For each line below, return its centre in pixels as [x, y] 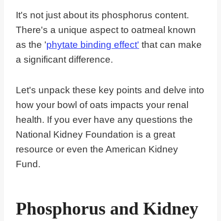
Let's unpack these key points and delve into [110, 90]
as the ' [31, 45]
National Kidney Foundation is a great [95, 135]
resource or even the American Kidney [97, 149]
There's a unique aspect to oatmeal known [106, 30]
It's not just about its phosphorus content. [102, 15]
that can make [170, 45]
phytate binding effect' [93, 45]
